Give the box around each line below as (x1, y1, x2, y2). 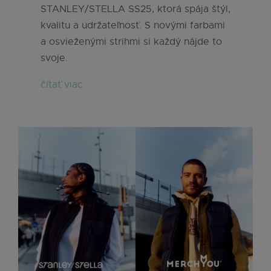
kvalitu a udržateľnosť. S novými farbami (41, 19, 225, 32)
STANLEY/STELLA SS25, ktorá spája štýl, (41, 3, 230, 16)
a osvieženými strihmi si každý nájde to (41, 36, 222, 48)
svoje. (41, 52, 68, 65)
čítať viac (41, 79, 83, 91)
